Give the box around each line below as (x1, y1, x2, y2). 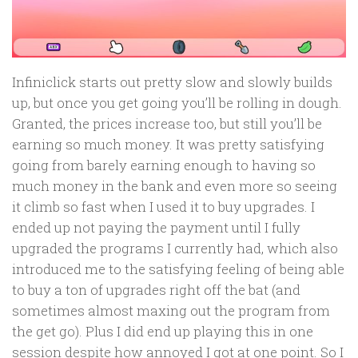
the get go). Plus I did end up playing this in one (12, 322, 313, 341)
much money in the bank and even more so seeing (12, 177, 337, 196)
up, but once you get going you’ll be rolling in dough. (12, 93, 342, 113)
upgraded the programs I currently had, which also (12, 239, 338, 258)
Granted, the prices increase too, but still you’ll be (12, 114, 322, 133)
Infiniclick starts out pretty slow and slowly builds (12, 73, 332, 92)
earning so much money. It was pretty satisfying (12, 135, 324, 154)
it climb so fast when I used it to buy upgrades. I (12, 197, 315, 217)
